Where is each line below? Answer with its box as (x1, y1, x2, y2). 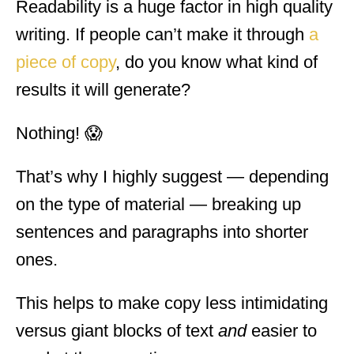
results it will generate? (16, 79, 190, 100)
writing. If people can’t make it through (16, 24, 309, 44)
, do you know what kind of (115, 51, 318, 72)
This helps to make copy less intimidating (16, 292, 328, 313)
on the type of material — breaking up (16, 194, 301, 214)
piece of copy (16, 51, 115, 72)
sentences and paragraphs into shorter (16, 221, 308, 242)
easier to (251, 320, 317, 341)
